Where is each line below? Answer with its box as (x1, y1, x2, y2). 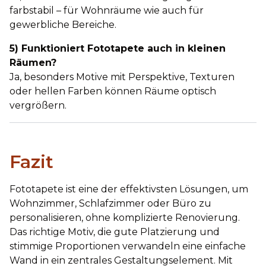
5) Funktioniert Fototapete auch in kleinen (9, 43, 226, 54)
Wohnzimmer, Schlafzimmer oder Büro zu (9, 198, 211, 209)
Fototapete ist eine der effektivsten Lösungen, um (9, 183, 248, 195)
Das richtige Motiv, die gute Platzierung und (9, 226, 220, 237)
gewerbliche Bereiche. (9, 19, 116, 30)
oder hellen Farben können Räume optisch (9, 85, 216, 97)
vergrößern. (9, 100, 66, 111)
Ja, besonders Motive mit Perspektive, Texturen (9, 71, 235, 83)
